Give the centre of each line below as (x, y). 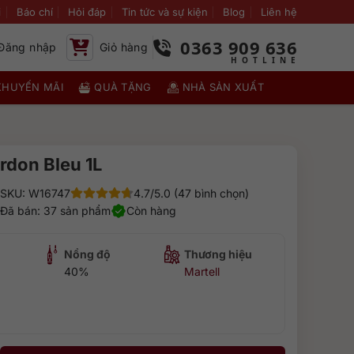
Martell (202, 271)
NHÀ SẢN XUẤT (223, 87)
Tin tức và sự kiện (164, 12)
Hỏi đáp (87, 12)
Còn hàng (151, 211)
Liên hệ (279, 12)
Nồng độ (88, 254)
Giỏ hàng (124, 47)
